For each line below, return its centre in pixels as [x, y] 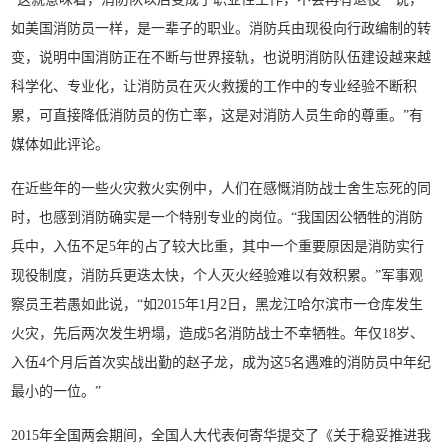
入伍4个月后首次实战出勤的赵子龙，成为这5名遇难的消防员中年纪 [221, 362]
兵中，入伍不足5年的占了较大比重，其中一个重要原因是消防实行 [218, 246]
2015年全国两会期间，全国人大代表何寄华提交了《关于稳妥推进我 [221, 435]
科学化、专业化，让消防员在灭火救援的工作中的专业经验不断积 [214, 86]
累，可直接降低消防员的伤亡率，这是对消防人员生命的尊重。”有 [217, 115]
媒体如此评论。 [60, 144]
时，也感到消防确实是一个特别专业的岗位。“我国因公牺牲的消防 [217, 217]
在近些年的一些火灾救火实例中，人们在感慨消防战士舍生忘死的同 [221, 188]
